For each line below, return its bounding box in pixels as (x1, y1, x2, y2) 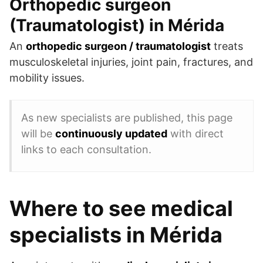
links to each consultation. (21, 143, 151, 156)
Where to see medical (9, 195, 233, 222)
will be (21, 127, 55, 140)
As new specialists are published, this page (21, 112, 232, 124)
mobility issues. (9, 72, 85, 85)
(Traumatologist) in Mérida (9, 15, 224, 36)
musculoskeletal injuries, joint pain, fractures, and (9, 56, 253, 69)
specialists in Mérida (9, 222, 222, 248)
